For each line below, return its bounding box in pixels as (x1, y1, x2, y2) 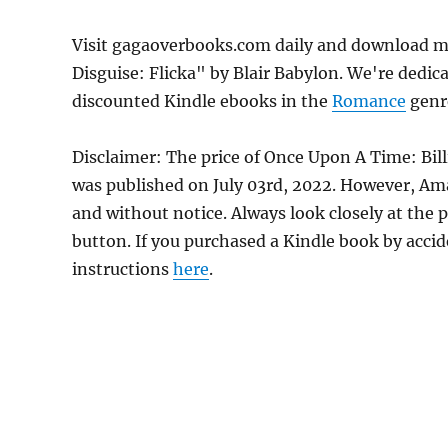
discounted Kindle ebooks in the (72, 90, 332, 111)
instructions (72, 258, 173, 279)
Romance (332, 90, 406, 111)
